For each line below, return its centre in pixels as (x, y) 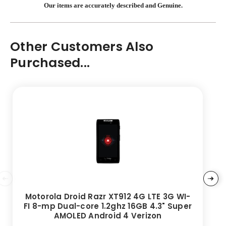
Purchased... (50, 63)
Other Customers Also (82, 46)
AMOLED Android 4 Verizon (108, 215)
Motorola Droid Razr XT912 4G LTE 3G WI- (108, 196)
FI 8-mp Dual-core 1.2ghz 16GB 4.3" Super (108, 206)
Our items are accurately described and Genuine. (113, 5)
